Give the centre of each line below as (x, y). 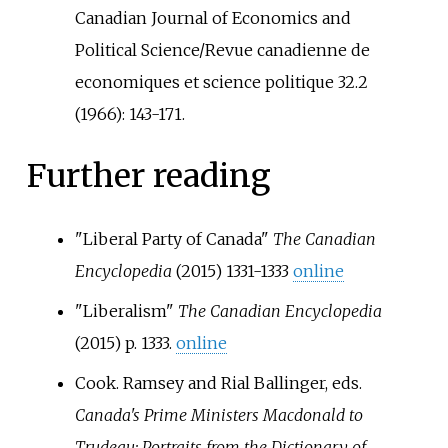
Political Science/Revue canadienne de (222, 49)
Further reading (148, 176)
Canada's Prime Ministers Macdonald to (218, 414)
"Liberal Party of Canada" (173, 238)
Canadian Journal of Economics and (212, 17)
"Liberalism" (126, 310)
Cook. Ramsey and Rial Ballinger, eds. (218, 382)
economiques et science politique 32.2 (221, 81)
